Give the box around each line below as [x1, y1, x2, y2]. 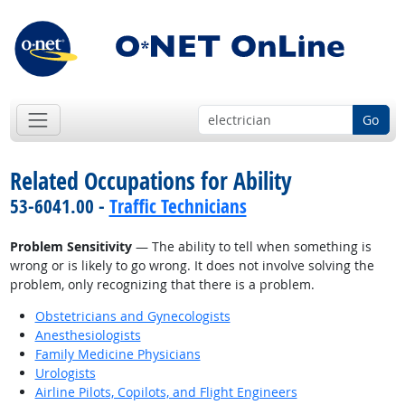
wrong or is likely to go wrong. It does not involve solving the [9, 257, 374, 275]
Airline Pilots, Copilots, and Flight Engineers [34, 383, 297, 401]
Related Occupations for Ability [9, 165, 292, 198]
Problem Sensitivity [9, 238, 132, 256]
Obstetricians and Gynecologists [34, 307, 231, 325]
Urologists [34, 364, 96, 382]
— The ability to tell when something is [131, 238, 372, 256]
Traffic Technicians [108, 193, 247, 220]
